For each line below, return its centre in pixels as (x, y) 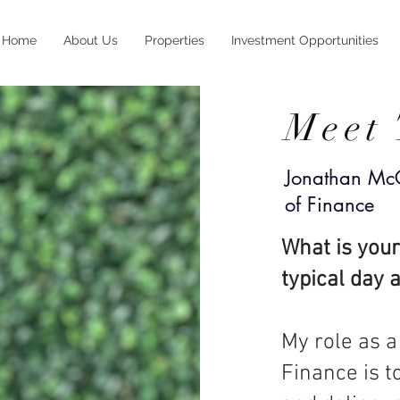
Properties (175, 40)
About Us (91, 40)
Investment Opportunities (305, 40)
